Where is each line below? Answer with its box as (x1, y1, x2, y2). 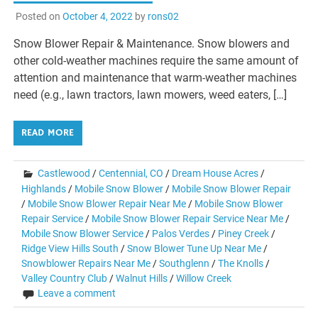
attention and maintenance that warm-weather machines (13, 70, 297, 84)
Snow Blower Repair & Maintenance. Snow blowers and (13, 36, 290, 50)
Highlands (21, 182, 67, 194)
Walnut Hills (116, 272, 168, 284)
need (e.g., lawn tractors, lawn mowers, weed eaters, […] (13, 87, 287, 102)
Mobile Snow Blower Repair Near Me (28, 197, 187, 209)
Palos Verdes (152, 227, 210, 239)
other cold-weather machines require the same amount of (13, 53, 300, 67)
